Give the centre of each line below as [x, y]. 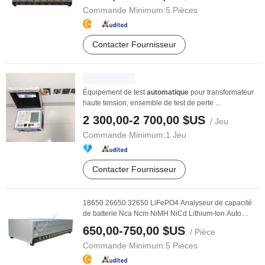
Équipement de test [115, 92]
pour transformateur [221, 92]
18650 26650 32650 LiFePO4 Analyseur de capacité [167, 203]
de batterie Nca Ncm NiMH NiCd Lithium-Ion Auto [162, 214]
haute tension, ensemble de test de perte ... [152, 103]
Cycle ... [96, 224]
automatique [168, 92]
